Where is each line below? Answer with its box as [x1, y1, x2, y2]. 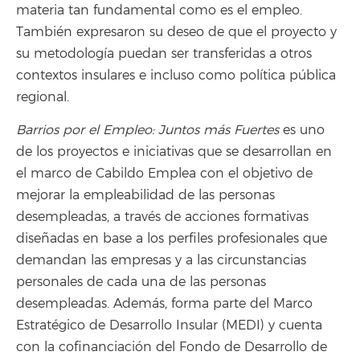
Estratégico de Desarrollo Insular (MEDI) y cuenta [16, 317, 322, 333]
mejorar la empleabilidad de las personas [16, 186, 275, 203]
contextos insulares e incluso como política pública [16, 67, 336, 84]
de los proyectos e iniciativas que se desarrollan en [16, 143, 332, 160]
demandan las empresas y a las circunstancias [16, 252, 306, 268]
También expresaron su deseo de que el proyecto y [16, 24, 337, 41]
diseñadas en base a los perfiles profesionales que [16, 230, 327, 247]
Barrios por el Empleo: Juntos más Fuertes [16, 121, 279, 138]
